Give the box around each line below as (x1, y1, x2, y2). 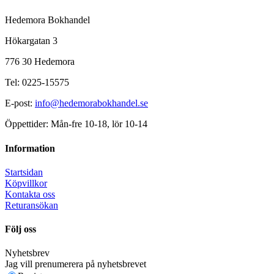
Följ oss (5, 224, 36, 235)
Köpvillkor (5, 177, 47, 188)
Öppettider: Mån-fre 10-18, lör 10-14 (5, 119, 147, 130)
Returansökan (5, 199, 58, 210)
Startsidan (5, 166, 43, 177)
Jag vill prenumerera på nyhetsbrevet (5, 259, 146, 270)
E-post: (5, 98, 35, 109)
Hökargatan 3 (5, 35, 57, 46)
